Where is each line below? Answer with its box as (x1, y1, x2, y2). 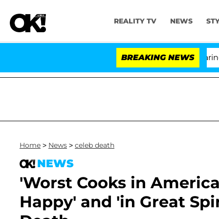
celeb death (75, 141, 114, 150)
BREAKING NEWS (121, 53, 195, 62)
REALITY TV (113, 17, 156, 26)
